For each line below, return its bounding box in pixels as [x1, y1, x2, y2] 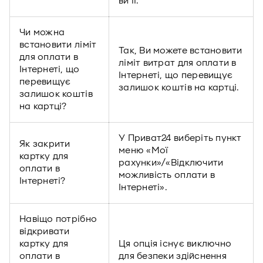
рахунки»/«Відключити [119, 157, 224, 168]
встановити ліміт [19, 39, 97, 50]
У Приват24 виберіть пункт [119, 133, 242, 143]
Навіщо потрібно [19, 214, 97, 224]
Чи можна [19, 27, 65, 38]
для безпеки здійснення [119, 251, 227, 261]
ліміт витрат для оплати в [119, 58, 237, 68]
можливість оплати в [119, 170, 215, 180]
